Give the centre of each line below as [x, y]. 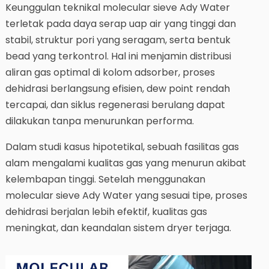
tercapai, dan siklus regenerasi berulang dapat [115, 105]
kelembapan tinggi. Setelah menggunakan [105, 180]
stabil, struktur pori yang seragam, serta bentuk [118, 40]
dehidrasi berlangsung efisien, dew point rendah [117, 89]
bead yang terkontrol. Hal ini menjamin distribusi [118, 56]
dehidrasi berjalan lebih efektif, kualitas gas [106, 212]
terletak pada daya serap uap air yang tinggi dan [120, 24]
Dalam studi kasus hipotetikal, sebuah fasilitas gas [122, 147]
